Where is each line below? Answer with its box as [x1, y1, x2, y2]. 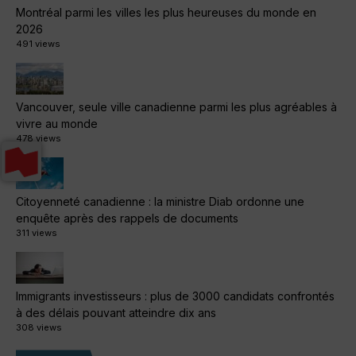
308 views [16, 322, 62, 334]
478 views [16, 133, 61, 145]
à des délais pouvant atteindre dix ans [16, 306, 216, 320]
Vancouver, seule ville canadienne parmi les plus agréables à [16, 100, 337, 114]
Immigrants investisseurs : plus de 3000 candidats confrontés [16, 289, 335, 304]
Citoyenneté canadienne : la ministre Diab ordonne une [16, 195, 304, 209]
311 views [16, 227, 57, 239]
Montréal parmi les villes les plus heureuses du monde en [16, 6, 316, 20]
